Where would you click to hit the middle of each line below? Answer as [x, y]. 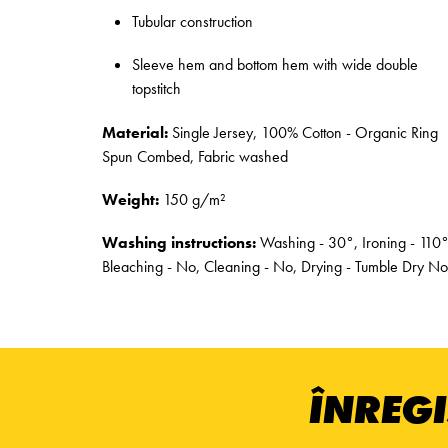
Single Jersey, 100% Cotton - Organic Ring [303, 132]
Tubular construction [192, 22]
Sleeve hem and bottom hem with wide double [275, 65]
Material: [135, 132]
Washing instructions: [179, 242]
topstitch [156, 89]
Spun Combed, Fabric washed [195, 156]
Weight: [130, 199]
